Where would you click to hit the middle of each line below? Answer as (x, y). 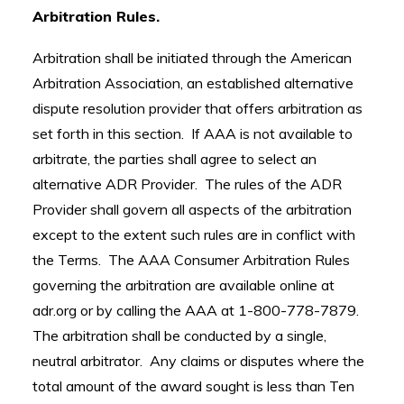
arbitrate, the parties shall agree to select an (174, 159)
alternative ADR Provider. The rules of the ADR (187, 184)
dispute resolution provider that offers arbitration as (197, 108)
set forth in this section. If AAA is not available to (193, 133)
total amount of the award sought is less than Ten (193, 386)
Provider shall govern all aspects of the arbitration (192, 209)
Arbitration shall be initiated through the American (192, 58)
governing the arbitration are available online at (184, 285)
